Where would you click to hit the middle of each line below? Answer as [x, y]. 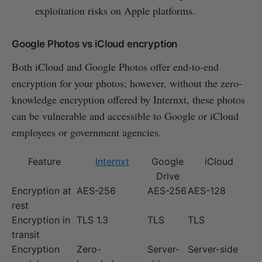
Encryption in [41, 220]
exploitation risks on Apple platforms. [115, 11]
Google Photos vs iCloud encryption [95, 44]
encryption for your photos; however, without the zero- [127, 83]
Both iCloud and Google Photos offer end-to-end [115, 67]
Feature [44, 162]
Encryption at [42, 191]
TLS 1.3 [92, 220]
